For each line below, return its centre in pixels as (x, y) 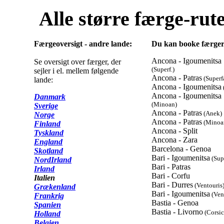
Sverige (46, 106)
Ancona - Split (174, 131)
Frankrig (49, 196)
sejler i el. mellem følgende (76, 71)
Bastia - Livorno (177, 212)
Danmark (50, 97)
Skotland (48, 151)
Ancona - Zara (174, 140)
